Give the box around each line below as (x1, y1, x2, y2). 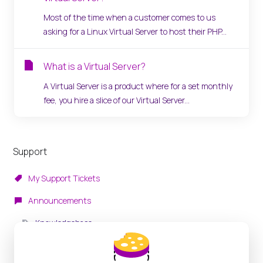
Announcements (26, 195, 91, 206)
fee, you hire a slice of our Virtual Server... (43, 95, 190, 106)
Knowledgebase (33, 217, 92, 228)
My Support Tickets (26, 173, 100, 184)
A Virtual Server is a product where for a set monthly (43, 80, 232, 92)
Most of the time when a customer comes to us (43, 12, 215, 23)
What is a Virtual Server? (43, 60, 146, 73)
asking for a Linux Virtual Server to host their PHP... (43, 26, 227, 37)
